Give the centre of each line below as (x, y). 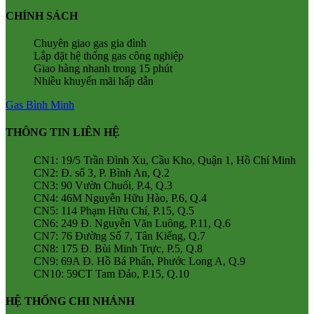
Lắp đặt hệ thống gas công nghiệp (109, 56)
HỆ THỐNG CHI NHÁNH (70, 301)
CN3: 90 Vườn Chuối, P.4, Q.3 (103, 185)
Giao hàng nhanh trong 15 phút (103, 69)
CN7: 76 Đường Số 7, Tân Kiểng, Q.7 (120, 235)
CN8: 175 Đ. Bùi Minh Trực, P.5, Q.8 (118, 248)
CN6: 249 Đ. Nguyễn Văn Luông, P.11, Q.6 (132, 223)
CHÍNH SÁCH (42, 15)
